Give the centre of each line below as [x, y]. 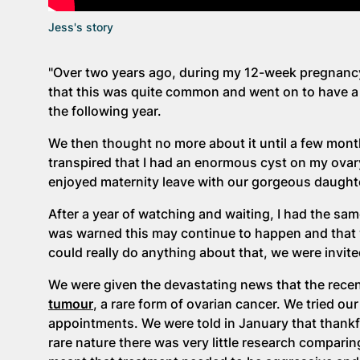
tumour [71, 304]
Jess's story [81, 27]
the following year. [106, 111]
